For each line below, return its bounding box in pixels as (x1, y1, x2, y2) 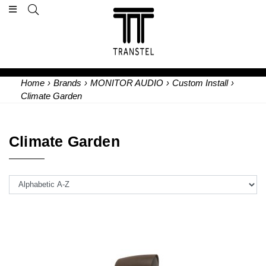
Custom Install (172, 78, 228, 88)
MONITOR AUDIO (90, 78, 163, 88)
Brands (53, 78, 81, 88)
